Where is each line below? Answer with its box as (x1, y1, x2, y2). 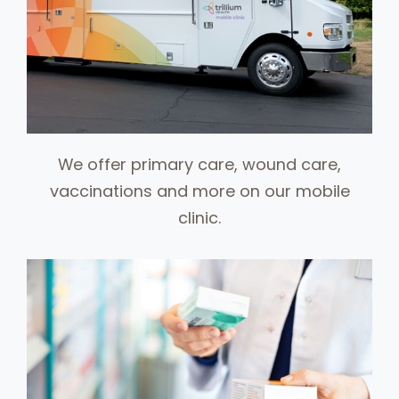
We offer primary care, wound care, (58, 153, 341, 176)
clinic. (178, 207, 221, 230)
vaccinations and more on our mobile (49, 180, 350, 203)
